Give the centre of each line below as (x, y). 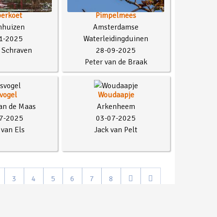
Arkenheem (116, 107)
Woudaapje (116, 95)
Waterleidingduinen (116, 39)
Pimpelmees (116, 15)
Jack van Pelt (116, 130)
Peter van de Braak (116, 62)
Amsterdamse (116, 27)
